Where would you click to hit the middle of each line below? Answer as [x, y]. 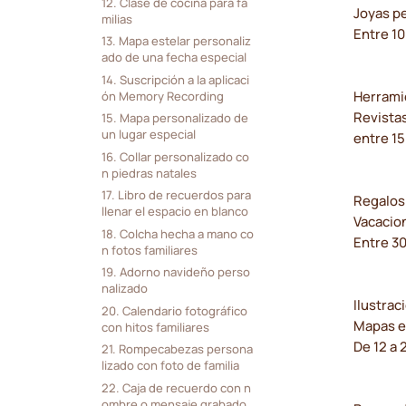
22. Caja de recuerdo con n [176, 387]
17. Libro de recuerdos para [176, 195]
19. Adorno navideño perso [175, 272]
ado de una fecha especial [174, 58]
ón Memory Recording [162, 96]
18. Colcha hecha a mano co [177, 233]
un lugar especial [148, 135]
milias [116, 19]
